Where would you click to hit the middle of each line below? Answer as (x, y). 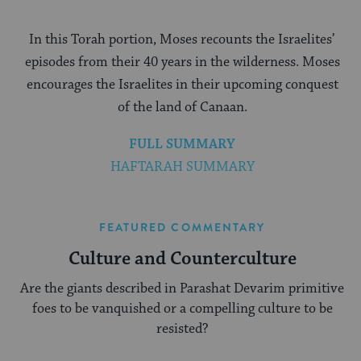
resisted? (182, 328)
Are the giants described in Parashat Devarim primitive (182, 288)
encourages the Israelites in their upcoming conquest (182, 84)
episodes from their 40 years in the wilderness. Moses (182, 62)
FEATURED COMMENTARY (182, 227)
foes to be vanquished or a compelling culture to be (182, 308)
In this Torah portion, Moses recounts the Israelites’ (182, 39)
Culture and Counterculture (182, 259)
